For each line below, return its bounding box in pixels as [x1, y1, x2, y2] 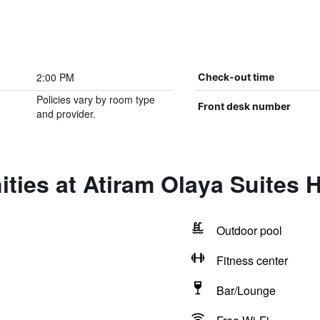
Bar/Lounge [216, 282, 276, 299]
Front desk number [197, 100, 291, 112]
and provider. [36, 106, 96, 121]
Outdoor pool [216, 222, 282, 239]
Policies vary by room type [36, 92, 155, 106]
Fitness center [216, 252, 288, 269]
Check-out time [197, 71, 274, 83]
